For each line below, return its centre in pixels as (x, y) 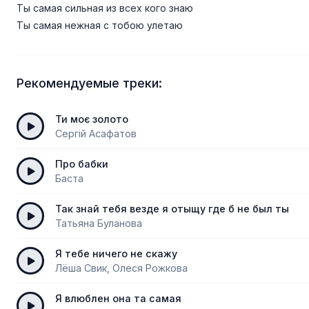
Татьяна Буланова (99, 223)
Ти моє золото (92, 119)
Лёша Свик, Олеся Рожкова (121, 268)
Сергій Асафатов (96, 133)
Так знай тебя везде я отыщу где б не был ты (172, 209)
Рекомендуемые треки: (89, 83)
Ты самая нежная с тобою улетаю (100, 25)
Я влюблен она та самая (118, 298)
